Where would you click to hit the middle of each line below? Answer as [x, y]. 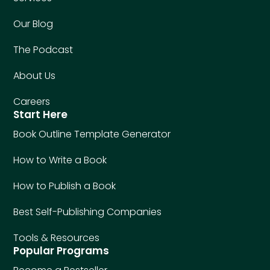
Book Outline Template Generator [92, 134]
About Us [35, 76]
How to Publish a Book [65, 186]
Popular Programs [61, 251]
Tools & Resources [57, 238]
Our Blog [33, 24]
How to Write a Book [60, 160]
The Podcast [43, 50]
